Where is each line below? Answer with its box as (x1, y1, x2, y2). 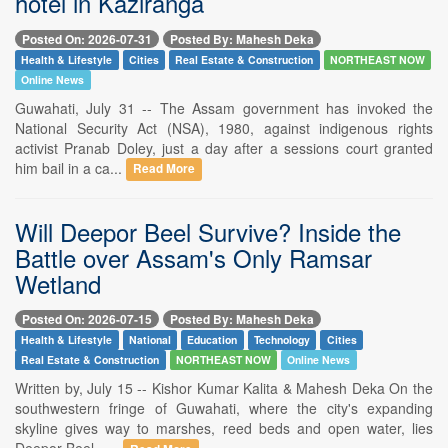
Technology (254, 331, 311, 347)
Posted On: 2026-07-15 (22, 309, 152, 328)
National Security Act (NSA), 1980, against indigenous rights (15, 117, 433, 138)
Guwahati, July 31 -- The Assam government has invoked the (15, 97, 433, 118)
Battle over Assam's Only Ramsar (15, 239, 372, 275)
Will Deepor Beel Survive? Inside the (15, 213, 401, 249)
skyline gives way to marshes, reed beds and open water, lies (15, 417, 433, 438)
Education (187, 331, 238, 347)
